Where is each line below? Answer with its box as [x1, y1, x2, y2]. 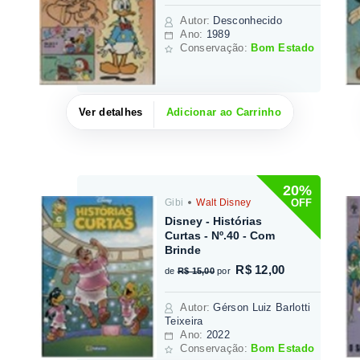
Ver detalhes [79, 106, 143, 119]
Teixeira [165, 314, 203, 327]
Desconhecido [213, 14, 283, 27]
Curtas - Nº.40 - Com [165, 228, 276, 242]
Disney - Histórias [165, 214, 263, 227]
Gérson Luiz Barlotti [213, 301, 311, 313]
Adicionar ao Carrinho [166, 106, 281, 119]
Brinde [165, 243, 202, 256]
